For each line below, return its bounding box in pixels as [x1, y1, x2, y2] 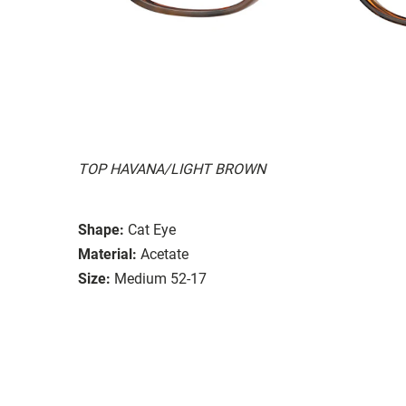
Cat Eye [128, 220, 176, 238]
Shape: [78, 220, 124, 238]
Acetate [140, 245, 188, 263]
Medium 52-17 [114, 269, 207, 287]
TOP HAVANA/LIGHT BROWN [78, 159, 266, 178]
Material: [78, 245, 137, 263]
